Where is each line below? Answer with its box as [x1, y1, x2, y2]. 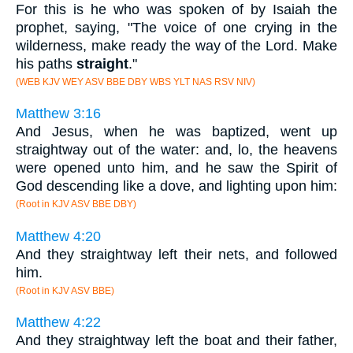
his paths [16, 55, 76, 72]
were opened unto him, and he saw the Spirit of [16, 160, 337, 176]
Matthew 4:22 [16, 314, 101, 331]
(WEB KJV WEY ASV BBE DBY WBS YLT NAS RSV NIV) [16, 76, 255, 87]
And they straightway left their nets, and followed [16, 246, 337, 262]
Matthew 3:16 [16, 106, 101, 122]
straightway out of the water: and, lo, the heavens [16, 142, 337, 158]
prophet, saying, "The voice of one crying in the [16, 19, 337, 35]
